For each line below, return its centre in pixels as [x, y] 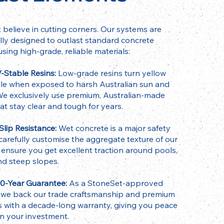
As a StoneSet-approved [116, 183]
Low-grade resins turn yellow [112, 73]
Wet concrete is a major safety [115, 128]
